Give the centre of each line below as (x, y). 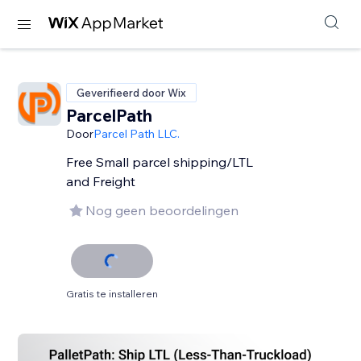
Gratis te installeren (112, 294)
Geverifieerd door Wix (132, 93)
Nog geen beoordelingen (162, 210)
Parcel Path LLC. (137, 134)
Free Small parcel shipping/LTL (160, 162)
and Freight (101, 181)
